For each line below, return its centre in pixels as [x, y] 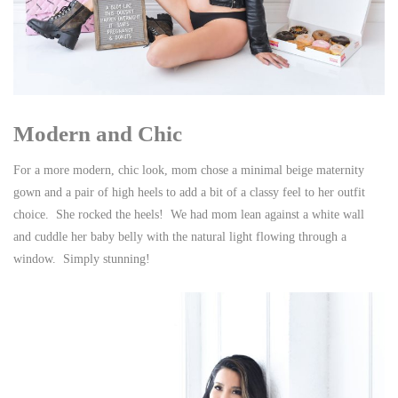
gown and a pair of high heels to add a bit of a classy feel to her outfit [189, 193]
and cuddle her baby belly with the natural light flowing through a [180, 237]
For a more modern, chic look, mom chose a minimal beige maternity [189, 171]
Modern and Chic [98, 134]
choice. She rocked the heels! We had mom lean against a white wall [189, 215]
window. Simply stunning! [85, 259]
